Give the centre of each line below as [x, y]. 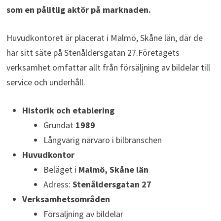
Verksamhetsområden [66, 199]
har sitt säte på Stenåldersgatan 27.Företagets [93, 52]
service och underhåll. [46, 82]
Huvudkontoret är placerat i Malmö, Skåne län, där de [104, 37]
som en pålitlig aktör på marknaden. [78, 9]
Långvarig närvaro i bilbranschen [102, 140]
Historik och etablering [68, 110]
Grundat [59, 125]
